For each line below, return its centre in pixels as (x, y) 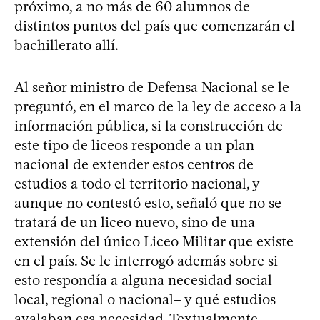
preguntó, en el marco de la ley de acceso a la (158, 106)
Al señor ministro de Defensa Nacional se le (152, 87)
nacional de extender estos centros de (134, 164)
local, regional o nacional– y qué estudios (145, 299)
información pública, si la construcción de (149, 126)
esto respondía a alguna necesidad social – (149, 280)
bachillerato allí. (66, 45)
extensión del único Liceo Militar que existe (154, 241)
